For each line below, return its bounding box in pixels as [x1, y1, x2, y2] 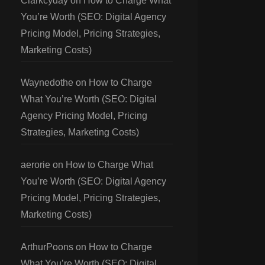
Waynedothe [21, 77, 73, 88]
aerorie [21, 160, 50, 170]
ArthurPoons [21, 242, 73, 252]
